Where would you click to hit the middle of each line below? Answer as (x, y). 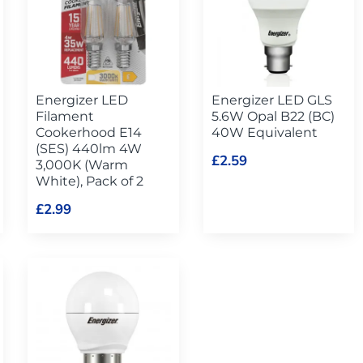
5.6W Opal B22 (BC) (273, 116)
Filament (64, 116)
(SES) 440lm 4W (88, 148)
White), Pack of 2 (89, 181)
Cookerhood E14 (88, 132)
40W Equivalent (264, 132)
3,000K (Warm (81, 164)
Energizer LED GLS (271, 100)
